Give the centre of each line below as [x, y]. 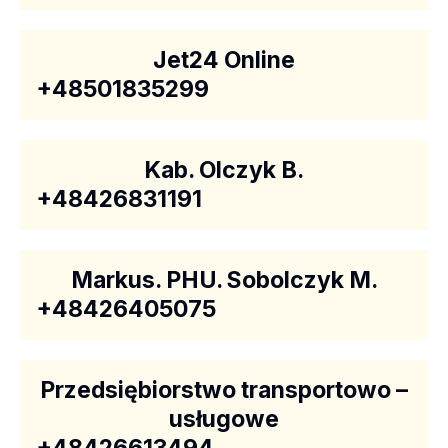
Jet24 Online [224, 60]
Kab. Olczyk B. [224, 170]
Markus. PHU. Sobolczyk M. [224, 280]
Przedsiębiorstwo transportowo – [224, 390]
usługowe [224, 419]
